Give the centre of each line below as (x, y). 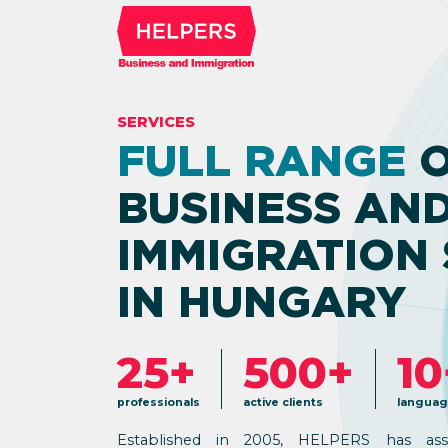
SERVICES (156, 122)
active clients (283, 402)
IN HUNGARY (261, 302)
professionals (158, 402)
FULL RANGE (261, 161)
